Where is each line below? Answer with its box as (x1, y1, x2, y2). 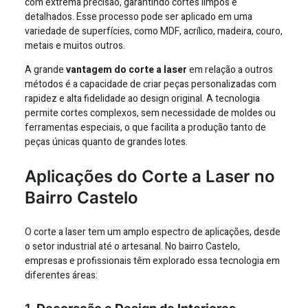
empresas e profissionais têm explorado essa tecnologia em (25, 253, 280, 268)
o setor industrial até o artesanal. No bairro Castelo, (25, 239, 240, 254)
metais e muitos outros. (25, 38, 125, 53)
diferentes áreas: (25, 267, 98, 283)
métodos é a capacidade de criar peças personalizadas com (25, 76, 276, 91)
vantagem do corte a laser (66, 62, 187, 77)
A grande (25, 62, 66, 77)
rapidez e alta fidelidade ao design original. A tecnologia (25, 91, 260, 106)
